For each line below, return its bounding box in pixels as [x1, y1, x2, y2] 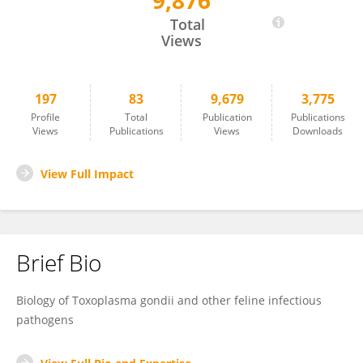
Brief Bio [16, 247, 101, 278]
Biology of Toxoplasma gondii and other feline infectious [16, 293, 322, 308]
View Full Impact [41, 166, 134, 181]
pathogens [16, 312, 74, 327]
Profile [31, 110, 60, 124]
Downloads [293, 124, 343, 138]
